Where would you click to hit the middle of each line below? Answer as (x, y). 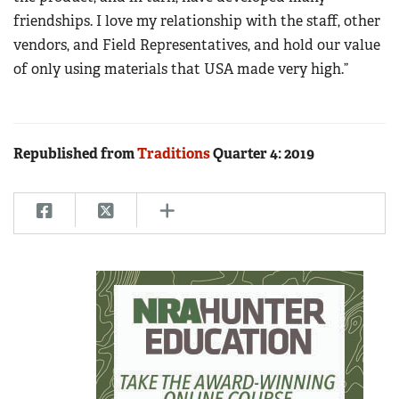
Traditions (174, 154)
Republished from (75, 154)
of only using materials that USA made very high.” (181, 69)
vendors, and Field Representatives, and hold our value (197, 45)
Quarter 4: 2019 (262, 154)
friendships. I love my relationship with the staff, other (197, 21)
